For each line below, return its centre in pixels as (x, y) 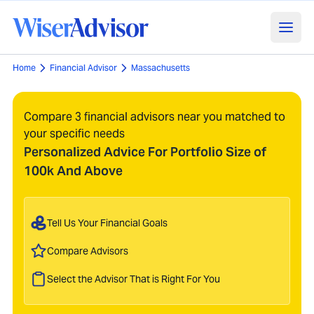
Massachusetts (161, 68)
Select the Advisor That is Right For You (134, 279)
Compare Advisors (88, 251)
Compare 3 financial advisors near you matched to (155, 117)
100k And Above (73, 171)
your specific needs (74, 134)
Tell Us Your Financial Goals (107, 223)
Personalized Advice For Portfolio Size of (145, 152)
